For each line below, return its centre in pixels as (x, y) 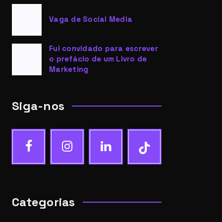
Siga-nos (38, 106)
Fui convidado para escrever (104, 48)
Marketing (69, 69)
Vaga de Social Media (91, 19)
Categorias (44, 202)
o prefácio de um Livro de (98, 59)
